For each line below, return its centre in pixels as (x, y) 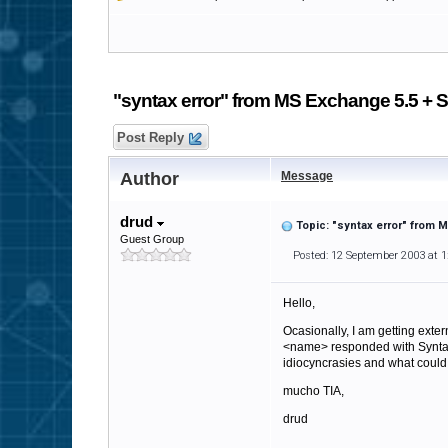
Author (149, 179)
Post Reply (150, 137)
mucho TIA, (313, 391)
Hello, (299, 303)
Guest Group (152, 239)
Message (307, 176)
